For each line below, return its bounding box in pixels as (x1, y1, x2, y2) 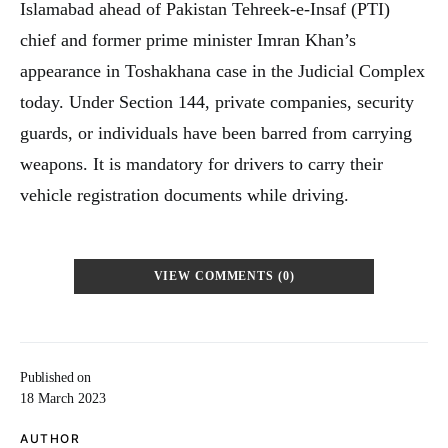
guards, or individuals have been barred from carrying (20, 123, 412, 143)
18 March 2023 (20, 391, 106, 406)
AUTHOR (20, 431, 80, 446)
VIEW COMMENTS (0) (153, 270, 295, 283)
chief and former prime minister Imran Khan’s (20, 30, 356, 50)
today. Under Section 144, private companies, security (20, 92, 414, 112)
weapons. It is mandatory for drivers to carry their (20, 154, 383, 174)
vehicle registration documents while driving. (20, 185, 349, 205)
